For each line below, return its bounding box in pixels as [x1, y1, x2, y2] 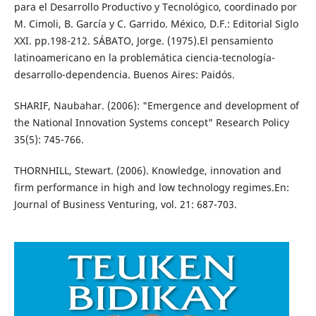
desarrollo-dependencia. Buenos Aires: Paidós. [13, 67, 235, 81]
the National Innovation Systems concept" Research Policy [13, 115, 289, 129]
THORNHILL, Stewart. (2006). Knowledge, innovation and [13, 163, 281, 177]
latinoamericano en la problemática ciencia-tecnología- [13, 50, 275, 64]
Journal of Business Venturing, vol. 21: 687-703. [13, 197, 237, 211]
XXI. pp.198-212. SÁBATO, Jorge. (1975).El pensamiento [13, 33, 273, 47]
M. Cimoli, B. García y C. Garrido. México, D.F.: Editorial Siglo [13, 16, 298, 30]
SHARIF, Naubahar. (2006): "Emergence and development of [13, 98, 299, 112]
